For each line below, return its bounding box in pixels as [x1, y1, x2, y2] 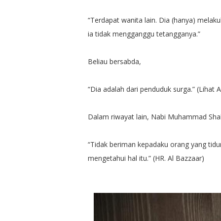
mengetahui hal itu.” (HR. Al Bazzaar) [87, 153, 204, 163]
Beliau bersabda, [87, 56, 141, 66]
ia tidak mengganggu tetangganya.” [87, 29, 200, 38]
